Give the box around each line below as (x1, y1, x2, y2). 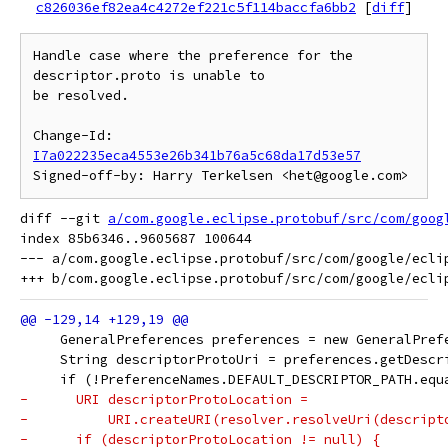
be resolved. (33, 87, 129, 104)
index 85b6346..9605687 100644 (20, 230, 252, 247)
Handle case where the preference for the (33, 47, 353, 64)
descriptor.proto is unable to (33, 67, 265, 84)
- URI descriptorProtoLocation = (20, 391, 308, 408)
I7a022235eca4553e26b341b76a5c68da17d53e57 (33, 147, 361, 164)
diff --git (20, 210, 108, 227)
